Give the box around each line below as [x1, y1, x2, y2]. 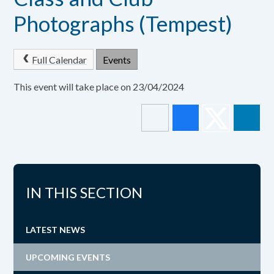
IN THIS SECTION [26, 183, 143, 201]
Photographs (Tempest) [13, 10, 233, 36]
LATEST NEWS [26, 224, 86, 235]
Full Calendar [32, 54, 87, 65]
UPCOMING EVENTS [26, 251, 111, 262]
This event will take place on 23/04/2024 [13, 80, 185, 92]
